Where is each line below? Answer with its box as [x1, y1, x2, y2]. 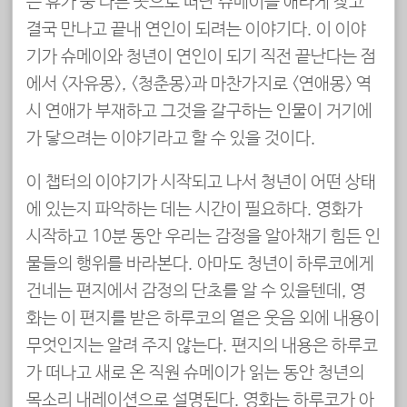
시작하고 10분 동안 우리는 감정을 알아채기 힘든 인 [26, 227, 381, 248]
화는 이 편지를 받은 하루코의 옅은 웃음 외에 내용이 [26, 309, 380, 330]
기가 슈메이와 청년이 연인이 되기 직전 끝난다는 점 [26, 46, 376, 67]
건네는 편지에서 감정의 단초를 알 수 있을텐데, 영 [26, 282, 366, 303]
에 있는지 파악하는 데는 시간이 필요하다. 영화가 [26, 200, 362, 221]
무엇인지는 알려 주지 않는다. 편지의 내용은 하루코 [26, 336, 378, 357]
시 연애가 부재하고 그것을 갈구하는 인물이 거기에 [26, 101, 372, 122]
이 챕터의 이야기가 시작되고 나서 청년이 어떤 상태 [26, 173, 376, 194]
